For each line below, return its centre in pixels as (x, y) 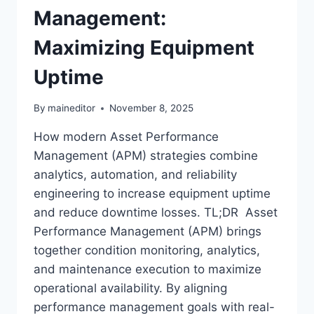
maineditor (72, 108)
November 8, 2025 (152, 108)
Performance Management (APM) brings (148, 232)
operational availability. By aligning (130, 288)
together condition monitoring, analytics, (147, 251)
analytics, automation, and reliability (135, 175)
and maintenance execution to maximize (148, 269)
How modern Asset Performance (126, 137)
